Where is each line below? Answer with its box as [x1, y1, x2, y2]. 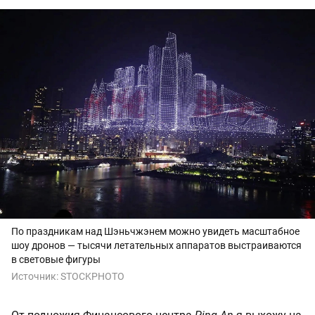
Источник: [11, 271, 60, 283]
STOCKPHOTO [60, 271, 124, 283]
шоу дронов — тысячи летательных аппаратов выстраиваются [11, 240, 302, 252]
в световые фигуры [11, 254, 101, 266]
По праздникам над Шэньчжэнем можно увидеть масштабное [11, 226, 300, 238]
